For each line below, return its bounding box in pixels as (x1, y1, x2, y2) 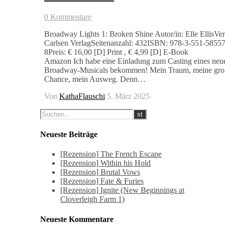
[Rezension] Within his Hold (60, 159, 151, 168)
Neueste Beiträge (40, 130, 97, 139)
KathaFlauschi (59, 91, 105, 100)
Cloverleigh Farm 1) (60, 195, 125, 204)
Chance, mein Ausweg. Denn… (44, 74, 146, 83)
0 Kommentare (44, 12, 91, 21)
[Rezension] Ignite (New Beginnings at (60, 186, 184, 195)
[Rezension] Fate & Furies (60, 177, 144, 186)
